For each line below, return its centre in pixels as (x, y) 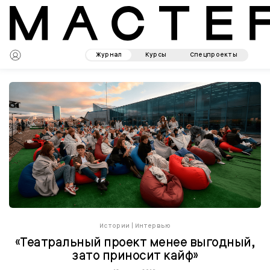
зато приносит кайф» (135, 255)
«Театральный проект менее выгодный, (135, 242)
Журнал (109, 55)
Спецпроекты (214, 55)
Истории (115, 225)
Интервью (153, 225)
